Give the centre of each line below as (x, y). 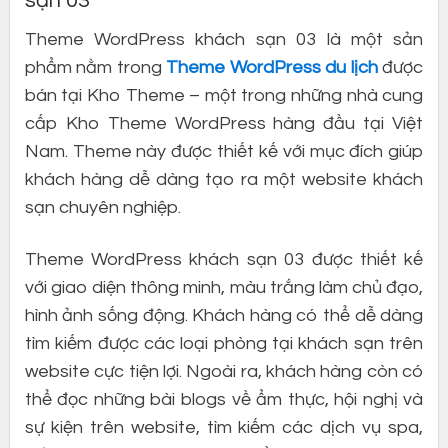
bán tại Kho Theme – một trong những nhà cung (224, 96)
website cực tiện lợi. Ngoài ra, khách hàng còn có (224, 371)
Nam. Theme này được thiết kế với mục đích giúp (224, 152)
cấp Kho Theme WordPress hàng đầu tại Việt (224, 124)
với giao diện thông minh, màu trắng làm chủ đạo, (224, 287)
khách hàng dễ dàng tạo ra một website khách (224, 180)
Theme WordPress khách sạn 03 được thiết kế (224, 259)
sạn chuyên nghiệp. (102, 208)
